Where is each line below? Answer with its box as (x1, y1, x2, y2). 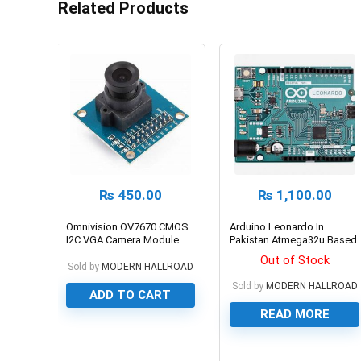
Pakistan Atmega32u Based (230, 233, 358, 246)
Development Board (230, 246, 323, 259)
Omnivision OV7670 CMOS (65, 220, 189, 233)
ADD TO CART (89, 287, 172, 302)
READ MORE (259, 306, 330, 322)
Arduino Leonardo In (230, 220, 325, 233)
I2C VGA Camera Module (65, 233, 179, 246)
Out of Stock (259, 252, 330, 268)
